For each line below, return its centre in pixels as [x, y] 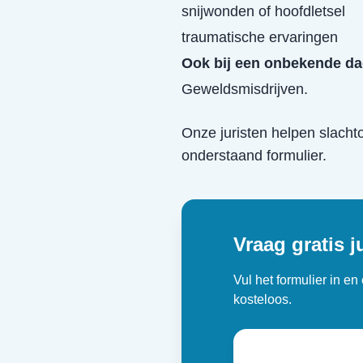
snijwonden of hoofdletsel [263, 11]
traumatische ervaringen [260, 37]
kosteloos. [263, 299]
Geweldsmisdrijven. [245, 89]
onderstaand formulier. [254, 156]
